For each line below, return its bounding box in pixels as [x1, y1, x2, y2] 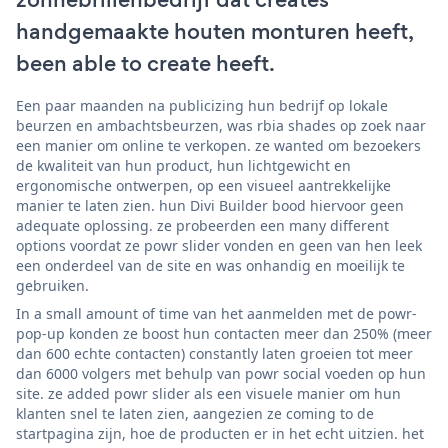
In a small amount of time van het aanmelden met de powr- [16, 303, 417, 323]
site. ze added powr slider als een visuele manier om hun [16, 383, 401, 403]
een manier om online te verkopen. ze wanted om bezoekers [16, 135, 421, 155]
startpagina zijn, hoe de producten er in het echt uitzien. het [16, 423, 424, 443]
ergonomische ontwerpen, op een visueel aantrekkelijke [16, 175, 391, 195]
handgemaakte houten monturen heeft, [16, 15, 413, 47]
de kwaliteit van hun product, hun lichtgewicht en [16, 155, 351, 175]
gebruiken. [16, 275, 89, 295]
